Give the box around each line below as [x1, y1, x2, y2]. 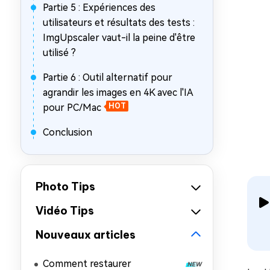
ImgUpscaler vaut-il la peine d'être [43, 32, 195, 43]
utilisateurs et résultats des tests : [43, 17, 195, 28]
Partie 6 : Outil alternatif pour [43, 72, 172, 83]
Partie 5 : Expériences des [43, 2, 155, 13]
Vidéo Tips [36, 204, 94, 218]
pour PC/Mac [43, 102, 101, 113]
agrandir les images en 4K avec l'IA [43, 87, 193, 98]
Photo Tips [36, 180, 95, 193]
